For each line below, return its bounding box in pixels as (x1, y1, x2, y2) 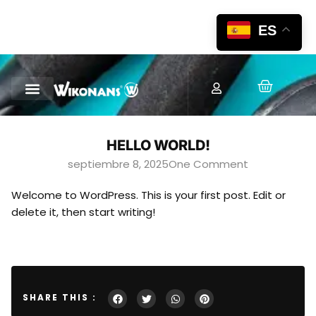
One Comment (169, 157, 248, 171)
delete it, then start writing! (11, 205, 155, 219)
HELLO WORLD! (106, 137, 210, 154)
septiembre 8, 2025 (68, 157, 169, 171)
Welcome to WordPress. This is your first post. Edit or (11, 188, 286, 202)
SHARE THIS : (23, 291, 97, 303)
